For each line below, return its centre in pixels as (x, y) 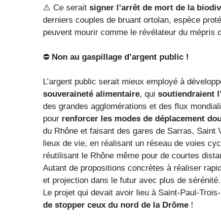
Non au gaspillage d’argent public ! (120, 57)
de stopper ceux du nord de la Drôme (117, 205)
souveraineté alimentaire (91, 94)
